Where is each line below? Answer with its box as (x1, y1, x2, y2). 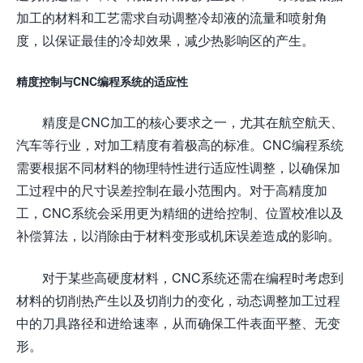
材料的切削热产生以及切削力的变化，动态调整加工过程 (16, 292, 340, 308)
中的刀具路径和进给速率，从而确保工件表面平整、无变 (16, 314, 340, 331)
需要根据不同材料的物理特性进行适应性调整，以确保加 (16, 159, 340, 175)
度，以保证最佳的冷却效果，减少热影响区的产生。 (16, 32, 314, 48)
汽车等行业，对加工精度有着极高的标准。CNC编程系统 (16, 136, 344, 152)
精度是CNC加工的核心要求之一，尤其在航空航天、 (42, 113, 344, 130)
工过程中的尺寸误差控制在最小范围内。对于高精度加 (16, 181, 327, 198)
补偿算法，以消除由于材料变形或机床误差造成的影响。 (16, 227, 340, 243)
